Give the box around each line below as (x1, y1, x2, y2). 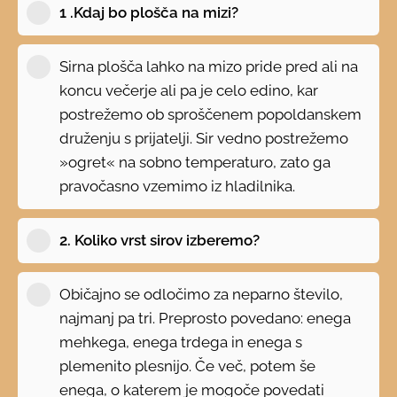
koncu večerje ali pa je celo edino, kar (59, 81, 319, 99)
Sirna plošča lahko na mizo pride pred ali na (59, 57, 359, 75)
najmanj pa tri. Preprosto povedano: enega (59, 308, 352, 327)
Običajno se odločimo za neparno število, (59, 284, 344, 303)
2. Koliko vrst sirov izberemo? (59, 230, 261, 249)
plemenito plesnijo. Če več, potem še (59, 356, 316, 375)
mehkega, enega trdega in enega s (59, 332, 303, 351)
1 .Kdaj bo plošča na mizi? (59, 3, 239, 21)
